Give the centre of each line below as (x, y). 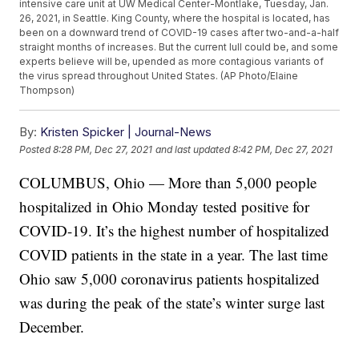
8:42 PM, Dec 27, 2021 (283, 149)
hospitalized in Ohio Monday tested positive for (165, 207)
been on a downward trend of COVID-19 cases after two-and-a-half (179, 33)
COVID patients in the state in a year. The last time (174, 255)
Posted (36, 149)
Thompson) (47, 91)
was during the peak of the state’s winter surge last (172, 303)
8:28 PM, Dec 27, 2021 (103, 149)
